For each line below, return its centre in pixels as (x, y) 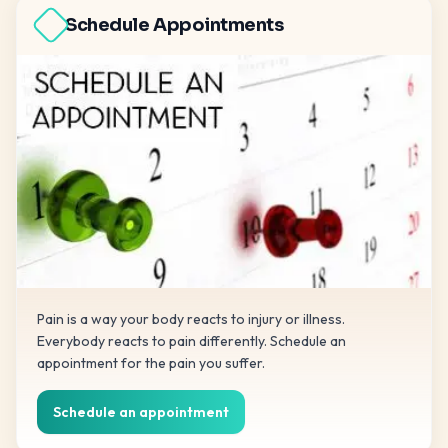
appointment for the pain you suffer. (151, 363)
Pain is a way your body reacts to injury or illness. (191, 319)
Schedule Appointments (174, 24)
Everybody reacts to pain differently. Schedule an (191, 341)
